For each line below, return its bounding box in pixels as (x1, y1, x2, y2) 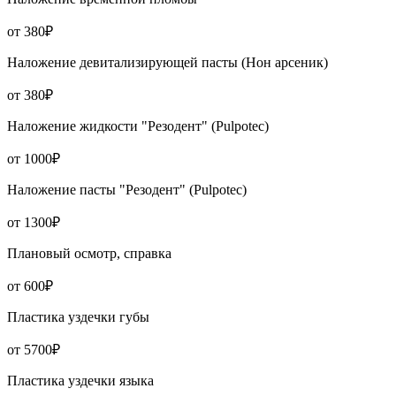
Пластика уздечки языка (7, 373, 154, 389)
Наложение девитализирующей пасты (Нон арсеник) (7, 55, 328, 71)
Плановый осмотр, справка (7, 246, 171, 262)
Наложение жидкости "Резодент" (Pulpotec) (7, 118, 269, 134)
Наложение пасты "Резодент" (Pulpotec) (7, 182, 247, 198)
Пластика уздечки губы (7, 309, 149, 325)
